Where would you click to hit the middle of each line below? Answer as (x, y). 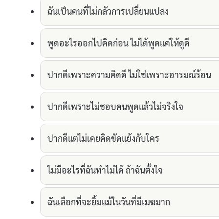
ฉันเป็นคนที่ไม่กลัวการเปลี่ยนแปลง (108, 11)
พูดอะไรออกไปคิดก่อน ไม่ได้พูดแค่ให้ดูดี (119, 43)
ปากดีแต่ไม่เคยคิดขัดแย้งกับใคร (103, 138)
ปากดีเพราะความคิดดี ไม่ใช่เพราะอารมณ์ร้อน (129, 75)
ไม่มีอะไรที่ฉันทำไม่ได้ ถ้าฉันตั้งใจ (105, 170)
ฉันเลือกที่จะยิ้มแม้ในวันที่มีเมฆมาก (109, 202)
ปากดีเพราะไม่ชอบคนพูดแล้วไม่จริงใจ (115, 107)
